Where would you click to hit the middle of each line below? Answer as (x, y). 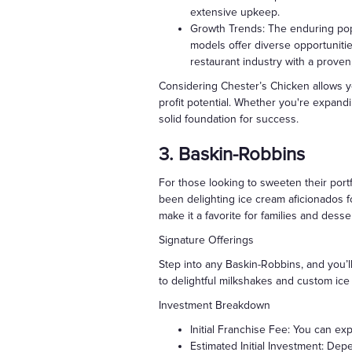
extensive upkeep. (235, 13)
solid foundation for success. (229, 119)
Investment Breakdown (214, 306)
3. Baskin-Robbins (232, 155)
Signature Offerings (206, 240)
